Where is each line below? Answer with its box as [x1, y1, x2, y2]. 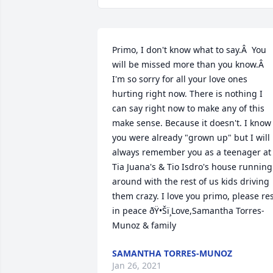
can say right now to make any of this [112, 102, 264, 114]
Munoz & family [112, 219, 176, 231]
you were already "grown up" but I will [112, 132, 270, 143]
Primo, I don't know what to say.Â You [112, 44, 266, 55]
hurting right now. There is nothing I [112, 88, 263, 99]
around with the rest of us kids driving [112, 175, 269, 187]
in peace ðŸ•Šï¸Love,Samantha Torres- [112, 205, 264, 216]
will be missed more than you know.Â [112, 58, 266, 70]
